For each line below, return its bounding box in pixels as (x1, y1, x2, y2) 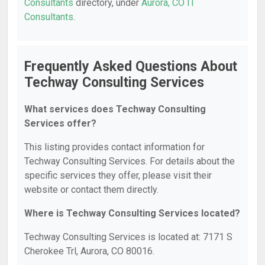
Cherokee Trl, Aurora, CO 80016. (24, 245, 154, 257)
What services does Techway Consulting (24, 104, 206, 115)
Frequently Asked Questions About (24, 59, 237, 75)
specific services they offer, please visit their (24, 170, 212, 181)
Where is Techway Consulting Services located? (24, 208, 240, 219)
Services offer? (24, 118, 96, 129)
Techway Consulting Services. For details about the (24, 156, 235, 167)
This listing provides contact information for (24, 141, 205, 153)
